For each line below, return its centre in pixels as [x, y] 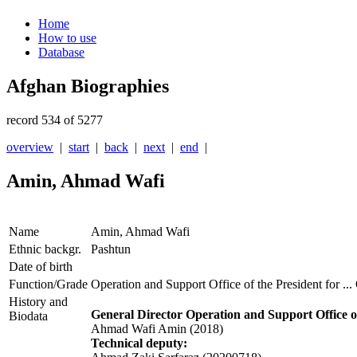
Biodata [28, 316]
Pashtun [111, 249]
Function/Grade [48, 284]
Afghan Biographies [88, 86]
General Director [138, 315]
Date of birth [41, 267]
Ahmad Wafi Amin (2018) [157, 329]
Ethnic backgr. [45, 249]
